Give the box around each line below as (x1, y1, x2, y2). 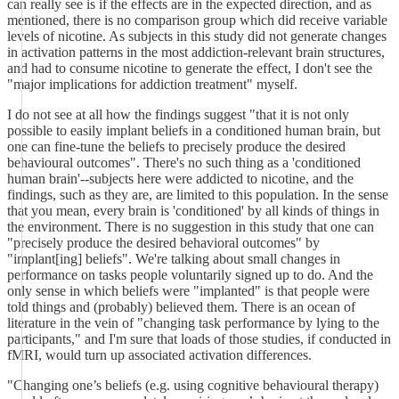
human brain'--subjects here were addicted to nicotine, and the (7, 171, 354, 186)
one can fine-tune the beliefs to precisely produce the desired (7, 139, 346, 154)
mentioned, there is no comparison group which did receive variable (7, 12, 387, 28)
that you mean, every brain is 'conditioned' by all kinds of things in (7, 203, 379, 218)
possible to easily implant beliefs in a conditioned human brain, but (7, 123, 380, 138)
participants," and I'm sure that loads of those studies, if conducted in (7, 331, 391, 346)
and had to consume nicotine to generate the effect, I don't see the (7, 61, 372, 76)
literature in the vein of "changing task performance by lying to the (7, 315, 379, 330)
